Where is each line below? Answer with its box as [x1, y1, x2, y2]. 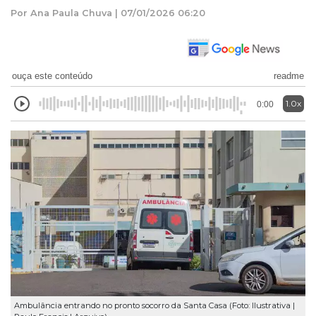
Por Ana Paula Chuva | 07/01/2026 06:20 [11, 7, 205, 18]
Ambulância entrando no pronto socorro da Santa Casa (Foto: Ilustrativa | [14, 300, 295, 310]
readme [274, 70, 304, 81]
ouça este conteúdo [12, 70, 92, 81]
